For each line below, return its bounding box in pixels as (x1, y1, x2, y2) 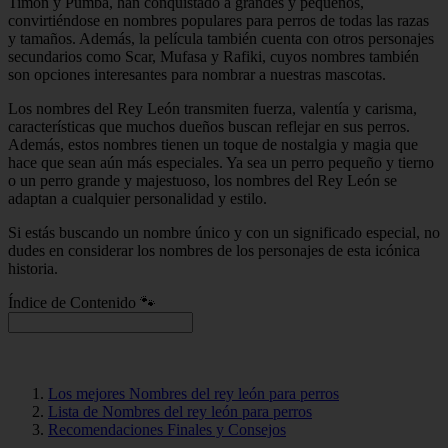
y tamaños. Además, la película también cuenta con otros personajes (8, 30, 434, 48)
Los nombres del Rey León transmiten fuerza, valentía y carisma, (8, 100, 417, 118)
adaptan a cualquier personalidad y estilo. (8, 190, 267, 208)
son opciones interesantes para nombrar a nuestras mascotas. (8, 66, 386, 84)
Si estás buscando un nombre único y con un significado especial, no (8, 224, 440, 242)
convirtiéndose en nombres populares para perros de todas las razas (8, 12, 429, 30)
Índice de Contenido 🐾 (8, 294, 156, 312)
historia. (8, 260, 58, 278)
